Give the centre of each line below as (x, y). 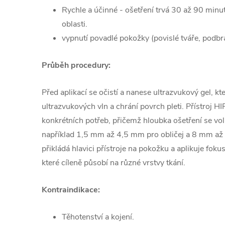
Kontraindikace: (72, 190)
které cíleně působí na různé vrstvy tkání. (115, 163)
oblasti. (76, 24)
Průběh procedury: (77, 66)
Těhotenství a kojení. (98, 217)
